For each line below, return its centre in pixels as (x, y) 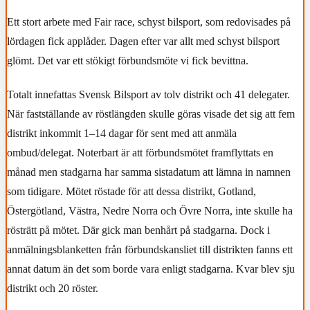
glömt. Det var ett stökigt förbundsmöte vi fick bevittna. (128, 60)
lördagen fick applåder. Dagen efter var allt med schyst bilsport (143, 41)
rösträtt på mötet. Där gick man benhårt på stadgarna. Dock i (138, 230)
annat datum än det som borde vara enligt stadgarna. (121, 269)
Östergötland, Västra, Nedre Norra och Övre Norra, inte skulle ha (150, 211)
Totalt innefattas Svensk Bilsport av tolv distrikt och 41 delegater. (148, 95)
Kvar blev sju (265, 269)
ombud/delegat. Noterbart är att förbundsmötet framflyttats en (140, 153)
